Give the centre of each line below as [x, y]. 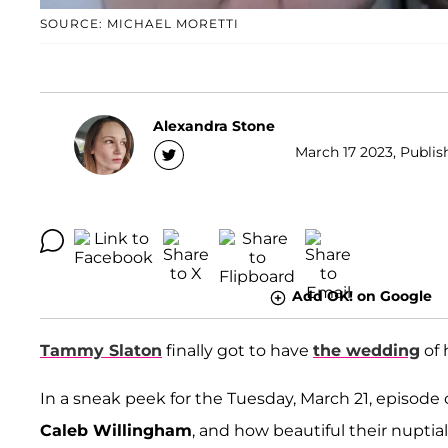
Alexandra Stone [214, 125]
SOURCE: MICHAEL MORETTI [139, 24]
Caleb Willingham [116, 430]
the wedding [366, 350]
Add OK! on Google [361, 296]
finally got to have [237, 350]
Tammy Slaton [101, 350]
